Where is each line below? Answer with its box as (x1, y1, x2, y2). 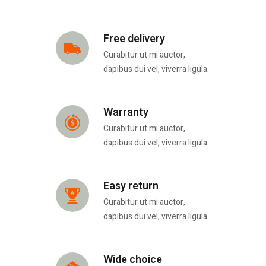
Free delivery (103, 31, 165, 47)
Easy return (103, 178, 159, 195)
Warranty (103, 104, 148, 121)
